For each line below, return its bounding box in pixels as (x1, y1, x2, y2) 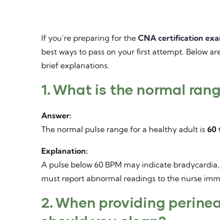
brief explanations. (41, 60, 110, 70)
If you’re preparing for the (41, 33, 138, 43)
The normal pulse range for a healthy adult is (41, 124, 207, 134)
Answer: (41, 110, 72, 120)
